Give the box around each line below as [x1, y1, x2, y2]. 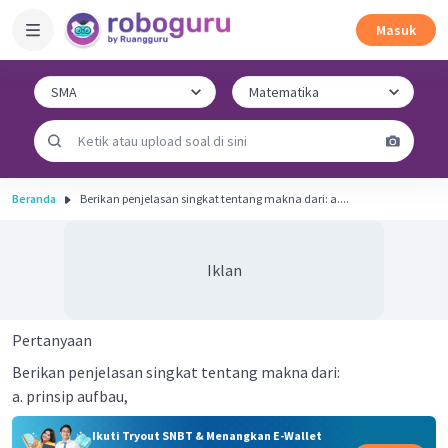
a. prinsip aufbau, [12, 386, 128, 406]
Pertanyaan [12, 330, 92, 350]
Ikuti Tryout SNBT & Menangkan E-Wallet [91, 427, 322, 443]
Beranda [12, 191, 56, 206]
